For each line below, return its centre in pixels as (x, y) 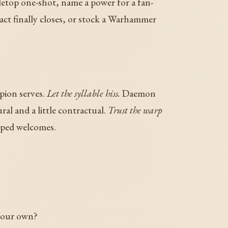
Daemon (138, 93)
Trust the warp (135, 110)
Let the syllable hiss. (83, 93)
